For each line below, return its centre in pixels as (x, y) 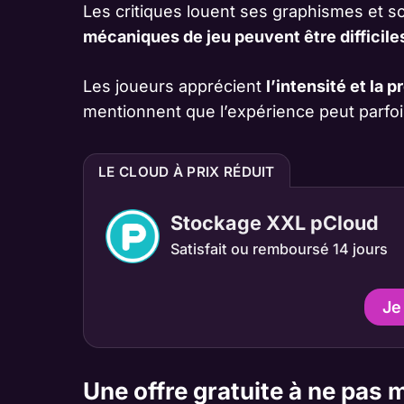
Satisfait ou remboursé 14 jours (279, 248)
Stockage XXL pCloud (275, 222)
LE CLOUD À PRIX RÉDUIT (187, 171)
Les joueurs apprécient (174, 86)
